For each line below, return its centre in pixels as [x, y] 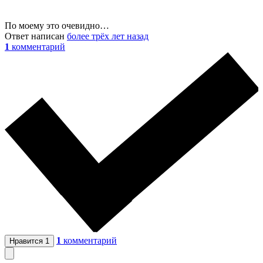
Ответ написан [36, 36]
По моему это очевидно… [57, 26]
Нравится [27, 241]
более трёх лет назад [108, 36]
